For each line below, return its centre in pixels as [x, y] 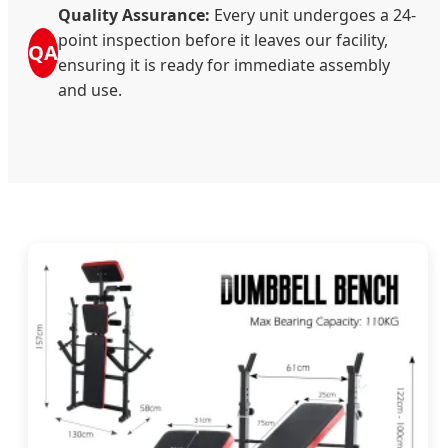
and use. [90, 90]
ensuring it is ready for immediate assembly [224, 65]
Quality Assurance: [134, 15]
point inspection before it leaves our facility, [223, 40]
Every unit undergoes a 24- [313, 15]
